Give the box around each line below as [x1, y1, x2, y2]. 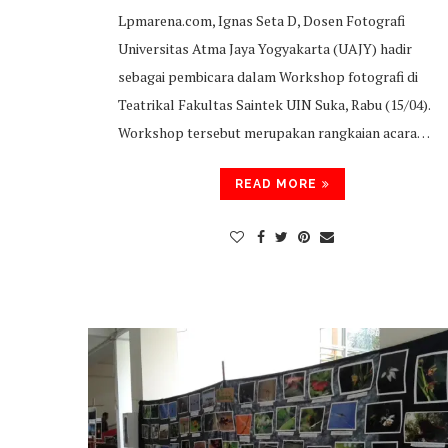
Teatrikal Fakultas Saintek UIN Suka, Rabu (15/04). [118, 95, 430, 114]
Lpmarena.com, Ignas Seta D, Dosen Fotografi [118, 11, 405, 30]
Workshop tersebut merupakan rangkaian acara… [118, 123, 430, 142]
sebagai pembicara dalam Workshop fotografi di [118, 67, 418, 86]
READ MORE [234, 177, 317, 191]
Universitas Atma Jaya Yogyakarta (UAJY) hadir [118, 39, 412, 58]
